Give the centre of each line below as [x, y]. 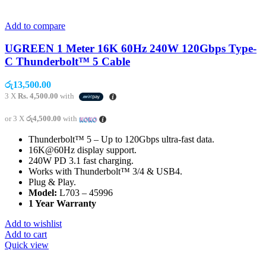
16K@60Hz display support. [83, 150]
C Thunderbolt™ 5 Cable [67, 62]
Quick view [27, 245]
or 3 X [15, 118]
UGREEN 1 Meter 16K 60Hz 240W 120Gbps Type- [131, 49]
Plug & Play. [52, 182]
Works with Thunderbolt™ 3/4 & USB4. [105, 171]
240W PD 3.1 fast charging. [81, 161]
